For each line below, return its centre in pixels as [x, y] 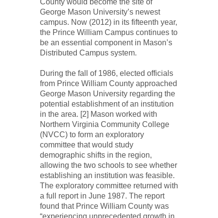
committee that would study [86, 145]
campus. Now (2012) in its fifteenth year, [108, 22]
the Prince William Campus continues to [109, 32]
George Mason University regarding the [107, 94]
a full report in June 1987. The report [102, 196]
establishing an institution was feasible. [107, 175]
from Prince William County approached [108, 83]
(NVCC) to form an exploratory [92, 135]
